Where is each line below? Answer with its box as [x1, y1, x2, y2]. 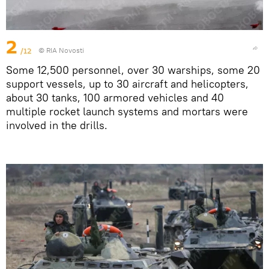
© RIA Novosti [38, 45, 84, 55]
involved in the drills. [6, 118, 107, 132]
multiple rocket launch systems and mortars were [6, 104, 248, 118]
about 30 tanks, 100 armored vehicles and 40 [6, 90, 224, 104]
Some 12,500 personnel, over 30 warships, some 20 [6, 62, 260, 77]
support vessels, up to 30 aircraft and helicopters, [6, 76, 249, 91]
